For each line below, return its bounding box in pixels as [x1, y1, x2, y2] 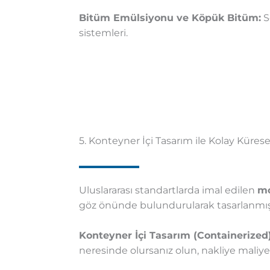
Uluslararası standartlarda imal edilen [78, 184, 257, 196]
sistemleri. [78, 27, 128, 39]
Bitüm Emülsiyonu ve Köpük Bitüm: [78, 12, 261, 24]
